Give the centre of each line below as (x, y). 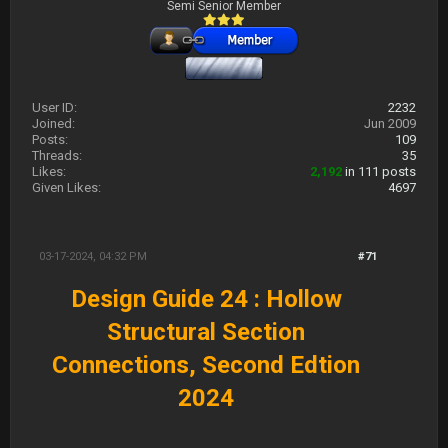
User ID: (54, 107)
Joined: (53, 123)
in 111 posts (379, 171)
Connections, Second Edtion (206, 365)
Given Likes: (66, 187)
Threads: (57, 155)
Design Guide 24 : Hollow (206, 299)
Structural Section (206, 332)
